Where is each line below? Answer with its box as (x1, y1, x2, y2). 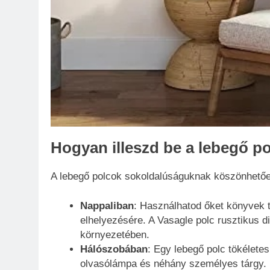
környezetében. (80, 229, 149, 241)
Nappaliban (80, 200, 134, 212)
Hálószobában (80, 243, 148, 256)
